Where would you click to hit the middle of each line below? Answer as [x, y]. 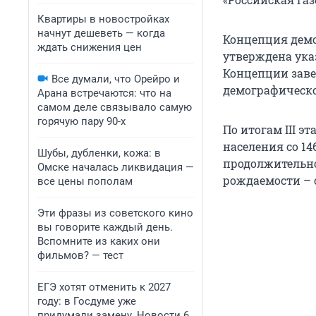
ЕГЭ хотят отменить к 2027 [104, 287]
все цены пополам [85, 181]
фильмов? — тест [80, 255]
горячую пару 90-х [81, 121]
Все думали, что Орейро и [116, 79]
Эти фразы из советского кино [115, 213]
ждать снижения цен [90, 47]
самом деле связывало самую [115, 107]
